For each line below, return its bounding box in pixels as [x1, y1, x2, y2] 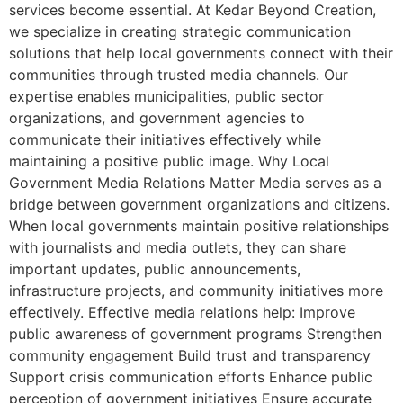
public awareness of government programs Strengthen [9, 324, 381, 343]
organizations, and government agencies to [9, 108, 305, 127]
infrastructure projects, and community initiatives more [9, 281, 383, 300]
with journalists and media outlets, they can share [9, 237, 346, 256]
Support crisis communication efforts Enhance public [9, 367, 372, 386]
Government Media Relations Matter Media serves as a [9, 173, 381, 192]
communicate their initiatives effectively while [9, 130, 321, 148]
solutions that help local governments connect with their [9, 43, 393, 62]
